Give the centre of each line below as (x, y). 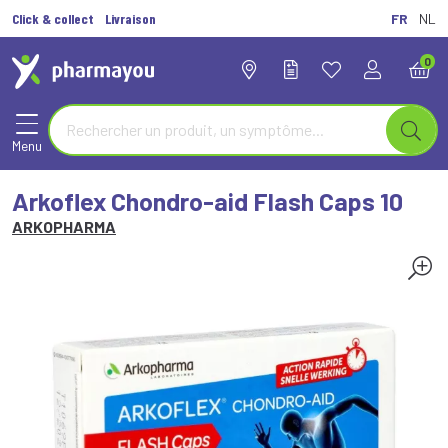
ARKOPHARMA (64, 226)
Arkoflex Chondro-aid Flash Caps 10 (207, 201)
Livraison (130, 18)
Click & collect (53, 18)
